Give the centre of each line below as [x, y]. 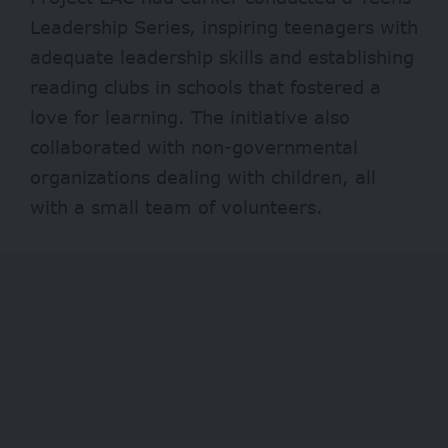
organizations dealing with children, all [203, 176]
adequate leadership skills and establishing [222, 56]
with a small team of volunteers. [176, 206]
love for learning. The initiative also [190, 116]
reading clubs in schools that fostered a [205, 86]
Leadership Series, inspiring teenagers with [224, 26]
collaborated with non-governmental [194, 146]
